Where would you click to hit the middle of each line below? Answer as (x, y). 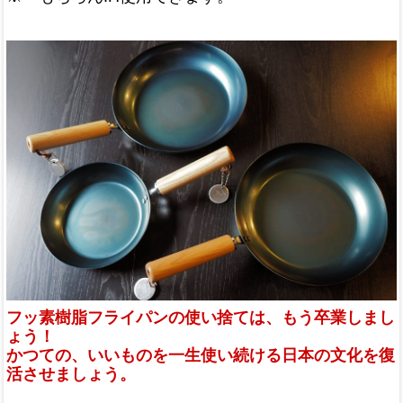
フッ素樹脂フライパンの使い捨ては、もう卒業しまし (201, 318)
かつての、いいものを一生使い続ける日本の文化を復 (201, 356)
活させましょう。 (71, 375)
